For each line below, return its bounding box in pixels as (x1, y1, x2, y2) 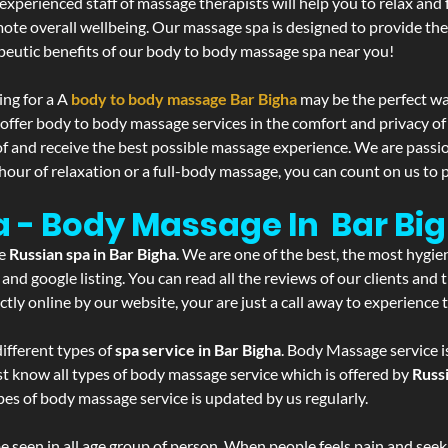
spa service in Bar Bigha (115, 340, 281, 359)
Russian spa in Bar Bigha (9, 244, 176, 263)
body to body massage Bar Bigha (71, 89, 297, 108)
